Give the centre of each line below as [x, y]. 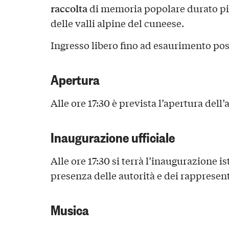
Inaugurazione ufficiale [112, 136]
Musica [70, 209]
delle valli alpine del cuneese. [117, 23]
